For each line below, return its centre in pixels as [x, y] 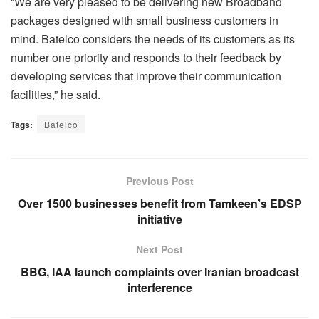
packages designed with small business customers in [145, 20]
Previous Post [159, 181]
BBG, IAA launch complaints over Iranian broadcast [159, 271]
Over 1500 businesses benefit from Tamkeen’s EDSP [159, 203]
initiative [159, 219]
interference [159, 287]
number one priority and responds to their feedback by [146, 57]
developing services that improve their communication [146, 75]
